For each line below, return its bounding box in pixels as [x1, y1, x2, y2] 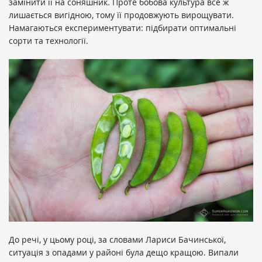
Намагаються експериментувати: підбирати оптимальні [9, 22, 236, 33]
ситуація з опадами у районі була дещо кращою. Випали [9, 247, 239, 258]
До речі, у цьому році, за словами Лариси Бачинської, [9, 234, 226, 246]
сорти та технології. [9, 35, 88, 46]
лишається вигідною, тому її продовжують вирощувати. [9, 9, 234, 20]
